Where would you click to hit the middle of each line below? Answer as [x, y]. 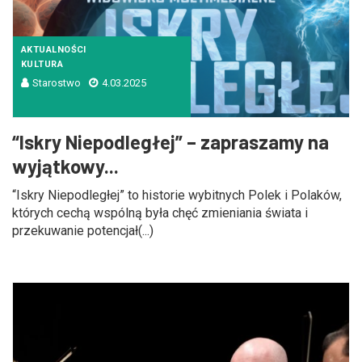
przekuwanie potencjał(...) [83, 231]
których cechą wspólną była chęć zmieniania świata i [160, 213]
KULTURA [42, 64]
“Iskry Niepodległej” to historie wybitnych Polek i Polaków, [177, 195]
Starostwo [57, 83]
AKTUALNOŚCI [54, 50]
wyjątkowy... [65, 166]
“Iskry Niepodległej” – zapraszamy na [170, 142]
